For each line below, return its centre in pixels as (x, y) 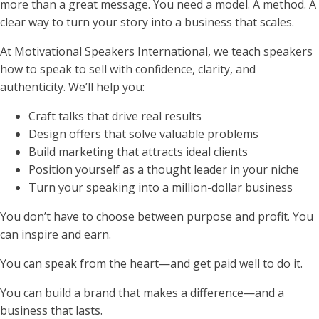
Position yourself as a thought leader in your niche (164, 169)
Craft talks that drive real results (115, 116)
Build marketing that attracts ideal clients (138, 151)
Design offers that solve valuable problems (143, 134)
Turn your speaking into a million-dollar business (161, 187)
